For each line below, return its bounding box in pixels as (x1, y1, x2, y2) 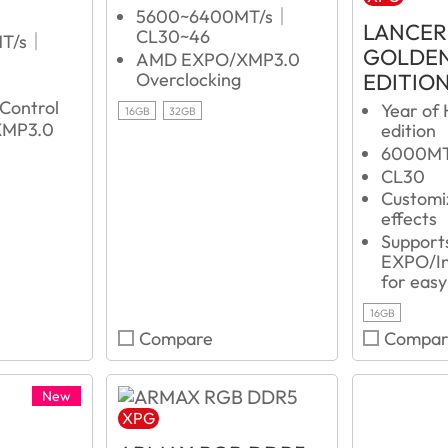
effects (380, 207, 437, 231)
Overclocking (135, 68, 241, 92)
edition (380, 119, 436, 143)
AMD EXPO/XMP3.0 (135, 48, 300, 72)
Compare (139, 327, 214, 350)
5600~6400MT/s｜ (135, 5, 291, 29)
